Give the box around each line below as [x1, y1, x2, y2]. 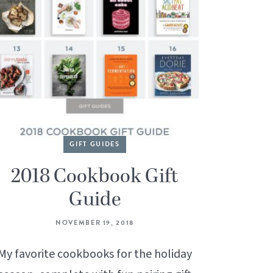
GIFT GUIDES [69, 139, 120, 150]
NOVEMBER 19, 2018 [55, 218, 135, 229]
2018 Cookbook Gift [11, 162, 179, 192]
